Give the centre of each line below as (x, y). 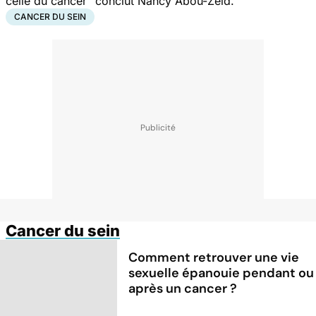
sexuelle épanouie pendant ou (221, 273)
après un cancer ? (183, 288)
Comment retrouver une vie (214, 257)
